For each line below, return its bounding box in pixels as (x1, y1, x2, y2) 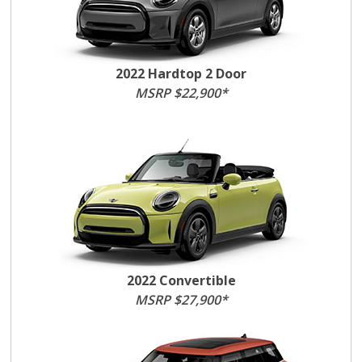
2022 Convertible (126, 271, 236, 289)
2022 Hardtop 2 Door (116, 65, 246, 82)
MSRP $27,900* (134, 291, 228, 309)
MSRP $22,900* (134, 84, 228, 102)
